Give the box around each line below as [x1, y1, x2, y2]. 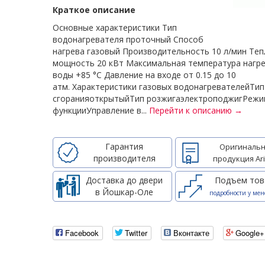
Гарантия [105, 141, 143, 152]
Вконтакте [173, 227, 209, 239]
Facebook [65, 227, 99, 239]
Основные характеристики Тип [53, 22, 177, 33]
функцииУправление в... [53, 105, 149, 116]
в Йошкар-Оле [95, 186, 153, 198]
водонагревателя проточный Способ [53, 34, 203, 45]
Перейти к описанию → [149, 105, 243, 116]
